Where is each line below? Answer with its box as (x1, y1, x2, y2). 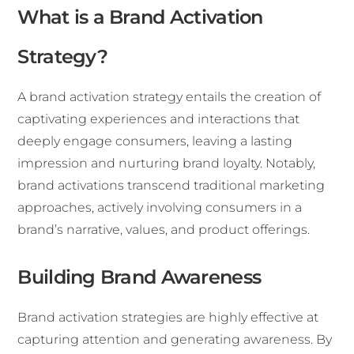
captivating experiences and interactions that (17, 111, 300, 126)
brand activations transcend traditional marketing (17, 177, 326, 193)
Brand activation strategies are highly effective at (17, 309, 319, 325)
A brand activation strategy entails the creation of (17, 88, 322, 104)
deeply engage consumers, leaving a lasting (17, 133, 293, 149)
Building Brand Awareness (17, 265, 262, 288)
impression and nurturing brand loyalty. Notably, (17, 155, 316, 171)
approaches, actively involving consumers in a (17, 199, 303, 215)
